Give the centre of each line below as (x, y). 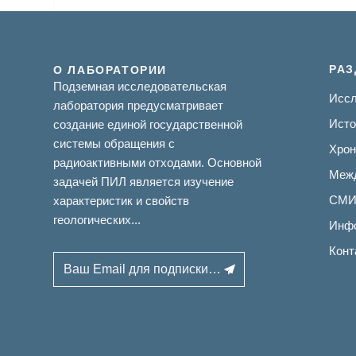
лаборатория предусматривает (139, 106)
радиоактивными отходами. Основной (158, 163)
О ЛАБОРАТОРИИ (110, 70)
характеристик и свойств (122, 201)
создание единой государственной (148, 125)
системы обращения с (114, 144)
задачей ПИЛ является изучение (144, 182)
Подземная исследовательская (140, 87)
